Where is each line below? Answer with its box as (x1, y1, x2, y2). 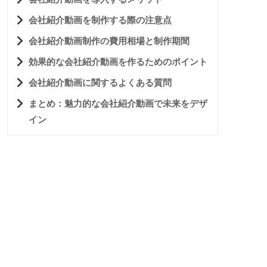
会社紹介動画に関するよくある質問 (29, 77, 172, 88)
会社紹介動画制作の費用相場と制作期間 (29, 35, 190, 46)
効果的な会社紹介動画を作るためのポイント (29, 56, 207, 67)
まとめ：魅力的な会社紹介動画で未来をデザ (29, 98, 207, 108)
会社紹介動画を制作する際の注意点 (29, 14, 172, 25)
